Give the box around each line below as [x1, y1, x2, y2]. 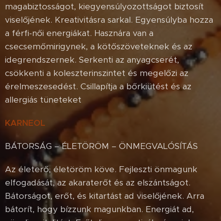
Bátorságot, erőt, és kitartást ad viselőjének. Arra [5, 190, 204, 201]
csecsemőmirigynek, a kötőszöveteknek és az [5, 40, 192, 52]
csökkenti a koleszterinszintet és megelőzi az [5, 67, 188, 78]
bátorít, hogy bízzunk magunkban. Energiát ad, [5, 203, 194, 215]
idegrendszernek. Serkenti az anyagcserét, [5, 54, 179, 65]
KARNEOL [5, 117, 45, 128]
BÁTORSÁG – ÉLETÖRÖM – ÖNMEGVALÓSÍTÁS [5, 140, 198, 151]
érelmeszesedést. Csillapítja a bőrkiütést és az [5, 80, 191, 92]
